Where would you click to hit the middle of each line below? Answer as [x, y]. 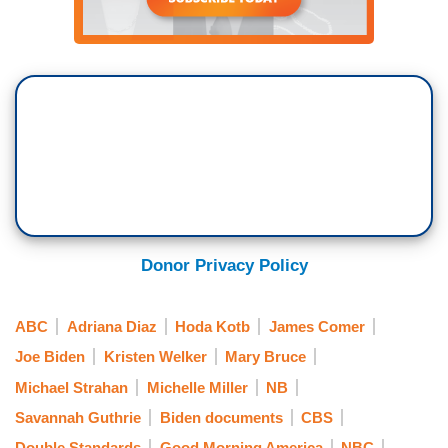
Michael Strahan [71, 387]
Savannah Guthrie [78, 417]
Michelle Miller [197, 387]
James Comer [316, 326]
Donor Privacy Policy [224, 266]
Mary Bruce [265, 357]
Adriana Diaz [111, 326]
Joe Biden [50, 357]
